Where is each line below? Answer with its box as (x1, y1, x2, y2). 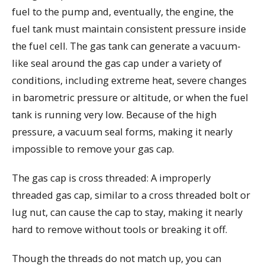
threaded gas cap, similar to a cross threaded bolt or (12, 188, 250, 202)
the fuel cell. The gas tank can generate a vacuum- (12, 39, 241, 53)
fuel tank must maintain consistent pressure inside (12, 22, 246, 36)
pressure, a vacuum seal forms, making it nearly (12, 125, 232, 139)
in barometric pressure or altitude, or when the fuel (12, 91, 248, 105)
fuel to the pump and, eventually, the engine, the (12, 5, 234, 19)
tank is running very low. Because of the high (12, 108, 216, 122)
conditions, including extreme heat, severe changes (12, 73, 247, 88)
